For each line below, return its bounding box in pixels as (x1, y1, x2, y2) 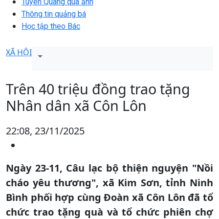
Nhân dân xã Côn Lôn (6, 95, 147, 115)
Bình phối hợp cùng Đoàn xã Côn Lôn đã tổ (6, 190, 213, 204)
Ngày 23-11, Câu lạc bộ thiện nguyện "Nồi (6, 161, 213, 175)
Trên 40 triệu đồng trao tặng (6, 79, 190, 98)
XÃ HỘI (6, 46, 32, 58)
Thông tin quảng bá (22, 9, 86, 19)
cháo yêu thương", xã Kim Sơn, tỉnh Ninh (6, 175, 213, 189)
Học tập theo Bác (22, 21, 80, 31)
